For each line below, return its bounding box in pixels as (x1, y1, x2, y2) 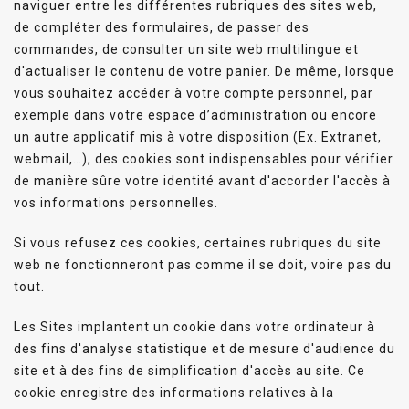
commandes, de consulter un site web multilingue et (14, 41, 359, 57)
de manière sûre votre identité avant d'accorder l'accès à (14, 173, 391, 188)
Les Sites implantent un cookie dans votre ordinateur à (14, 319, 375, 334)
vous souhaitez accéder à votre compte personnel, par (14, 85, 373, 100)
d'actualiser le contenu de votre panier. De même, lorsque (14, 63, 394, 79)
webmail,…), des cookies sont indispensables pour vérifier (14, 151, 393, 166)
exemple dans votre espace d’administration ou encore (14, 107, 377, 122)
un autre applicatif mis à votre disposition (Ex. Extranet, (14, 129, 382, 144)
